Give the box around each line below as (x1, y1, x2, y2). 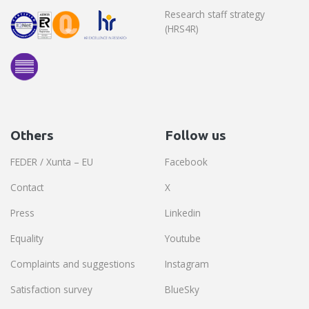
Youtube (165, 232, 201, 246)
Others (10, 128, 54, 143)
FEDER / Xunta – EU (10, 155, 93, 169)
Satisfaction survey (10, 283, 92, 297)
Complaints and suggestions (10, 257, 135, 271)
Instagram (165, 257, 209, 271)
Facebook (165, 155, 208, 169)
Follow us (165, 128, 226, 143)
